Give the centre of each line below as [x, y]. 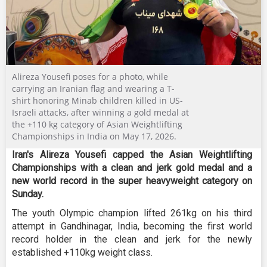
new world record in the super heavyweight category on [132, 181]
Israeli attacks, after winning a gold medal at [100, 112]
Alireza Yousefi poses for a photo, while [90, 76]
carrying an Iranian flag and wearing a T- [93, 88]
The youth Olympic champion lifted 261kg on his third [132, 213]
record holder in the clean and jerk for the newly [132, 239]
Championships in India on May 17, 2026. [94, 136]
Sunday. [28, 194]
